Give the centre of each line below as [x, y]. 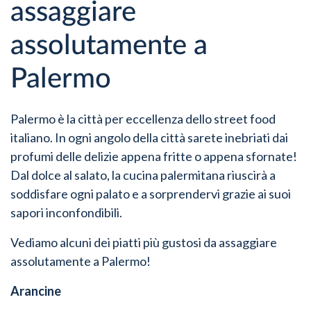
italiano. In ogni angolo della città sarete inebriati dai [149, 137]
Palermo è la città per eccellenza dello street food [143, 118]
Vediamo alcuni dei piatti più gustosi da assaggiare [144, 242]
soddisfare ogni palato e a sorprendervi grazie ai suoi [151, 193]
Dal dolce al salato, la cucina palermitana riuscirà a [143, 175]
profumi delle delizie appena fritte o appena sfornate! [154, 156]
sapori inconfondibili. [66, 212]
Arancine [36, 291]
